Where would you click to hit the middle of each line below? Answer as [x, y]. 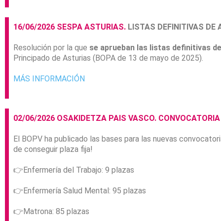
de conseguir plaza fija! [53, 149]
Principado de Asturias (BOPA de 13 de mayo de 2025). [108, 58]
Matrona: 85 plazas [56, 212]
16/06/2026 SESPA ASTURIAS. [71, 27]
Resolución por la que [51, 48]
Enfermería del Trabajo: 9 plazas [79, 170]
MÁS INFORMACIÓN [49, 79]
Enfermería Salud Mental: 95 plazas [85, 191]
